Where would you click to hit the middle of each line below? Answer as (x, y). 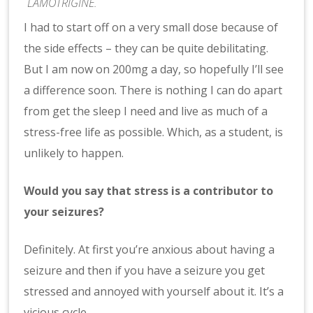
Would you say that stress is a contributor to (149, 190)
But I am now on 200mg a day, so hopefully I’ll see (154, 69)
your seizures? (64, 211)
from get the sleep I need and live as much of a (146, 111)
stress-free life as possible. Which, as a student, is (154, 132)
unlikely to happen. (74, 153)
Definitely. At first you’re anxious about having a (150, 249)
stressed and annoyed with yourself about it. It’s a (154, 291)
